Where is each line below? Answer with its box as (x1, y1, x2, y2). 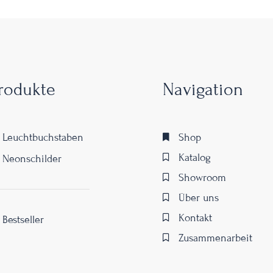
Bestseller (2, 213, 44, 225)
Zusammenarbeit (179, 232, 253, 244)
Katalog (179, 151, 211, 163)
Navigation (162, 79, 243, 99)
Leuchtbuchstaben (2, 131, 83, 143)
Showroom (179, 171, 227, 183)
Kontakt (179, 211, 213, 224)
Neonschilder (2, 152, 62, 165)
